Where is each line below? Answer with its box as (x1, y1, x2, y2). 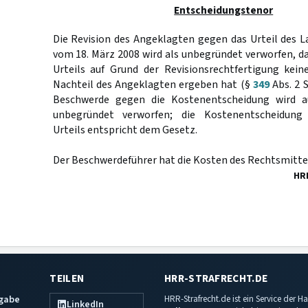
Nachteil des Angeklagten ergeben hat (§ (52, 77, 253, 92)
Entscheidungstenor (174, 3, 274, 18)
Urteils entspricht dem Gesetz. (52, 122, 197, 137)
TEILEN (49, 271, 85, 286)
